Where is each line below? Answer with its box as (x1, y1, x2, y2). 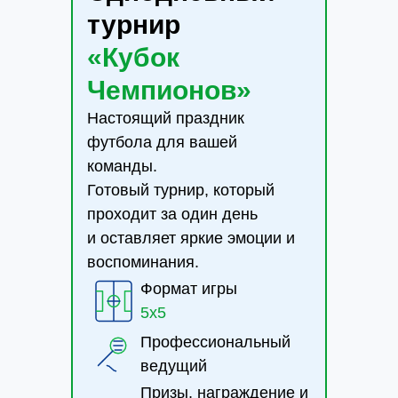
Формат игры (140, 280, 237, 298)
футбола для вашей (87, 133, 237, 151)
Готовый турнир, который (87, 181, 275, 199)
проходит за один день (87, 205, 258, 223)
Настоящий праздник (87, 109, 244, 127)
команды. (87, 157, 157, 175)
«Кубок (87, 43, 179, 72)
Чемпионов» (87, 76, 251, 105)
